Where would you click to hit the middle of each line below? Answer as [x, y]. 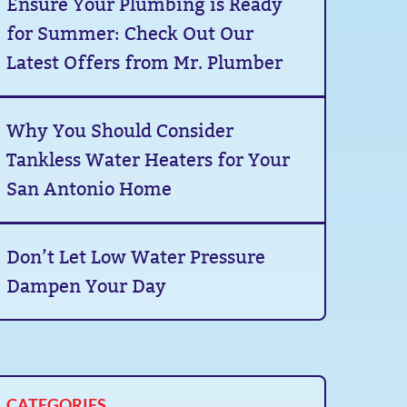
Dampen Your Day [87, 286]
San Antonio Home [89, 189]
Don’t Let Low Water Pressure [136, 257]
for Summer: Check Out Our [130, 34]
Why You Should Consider [120, 131]
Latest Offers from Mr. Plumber [145, 63]
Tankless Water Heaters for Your [149, 160]
